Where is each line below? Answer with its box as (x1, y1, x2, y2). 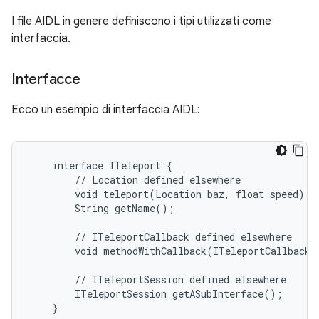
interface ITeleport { (29, 159, 172, 172)
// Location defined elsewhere (29, 173, 241, 187)
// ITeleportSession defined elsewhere (29, 273, 286, 286)
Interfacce (11, 70, 80, 88)
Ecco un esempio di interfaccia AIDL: (11, 103, 200, 117)
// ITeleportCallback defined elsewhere (29, 230, 292, 244)
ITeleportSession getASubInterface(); (29, 287, 283, 300)
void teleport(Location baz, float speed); (29, 187, 311, 201)
